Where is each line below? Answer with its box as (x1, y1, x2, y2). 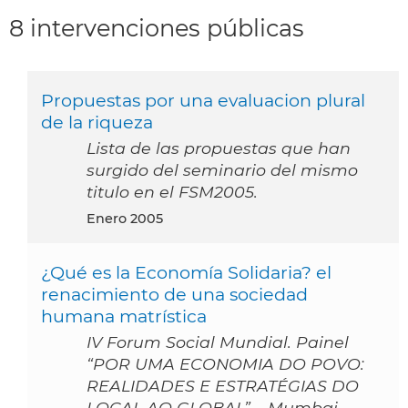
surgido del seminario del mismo (87, 160, 358, 180)
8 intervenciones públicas (9, 13, 304, 42)
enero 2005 (96, 210, 163, 228)
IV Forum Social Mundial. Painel (87, 332, 349, 352)
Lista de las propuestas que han (87, 138, 351, 158)
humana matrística (41, 305, 207, 328)
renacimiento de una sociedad (41, 283, 308, 306)
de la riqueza (41, 111, 153, 134)
